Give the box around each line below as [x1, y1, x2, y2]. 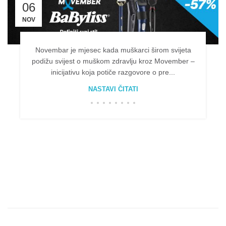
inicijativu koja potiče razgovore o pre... [51, 68, 175, 76]
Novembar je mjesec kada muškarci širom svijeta [35, 45, 191, 54]
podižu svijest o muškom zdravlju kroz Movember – [31, 56, 195, 65]
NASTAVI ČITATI [88, 85, 138, 93]
